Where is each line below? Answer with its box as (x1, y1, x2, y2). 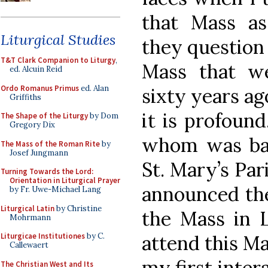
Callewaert (10, 240, 48, 250)
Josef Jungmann (10, 147, 68, 158)
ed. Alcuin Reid (10, 64, 62, 74)
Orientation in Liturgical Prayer (10, 175, 120, 185)
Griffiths (10, 92, 41, 102)
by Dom (88, 111, 118, 121)
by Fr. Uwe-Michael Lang (10, 184, 101, 194)
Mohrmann (10, 212, 51, 223)
